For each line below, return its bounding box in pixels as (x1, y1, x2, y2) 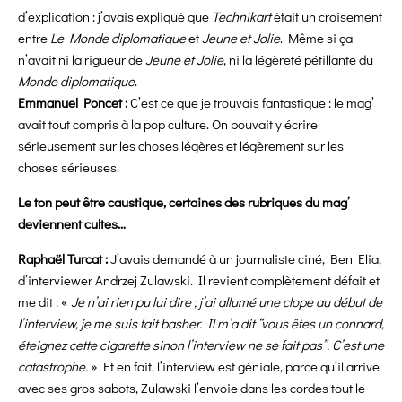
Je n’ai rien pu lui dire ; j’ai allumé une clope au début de (71, 293, 382, 311)
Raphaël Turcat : (18, 249, 110, 268)
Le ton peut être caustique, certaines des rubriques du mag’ (18, 193, 350, 212)
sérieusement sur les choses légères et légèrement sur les (18, 136, 344, 155)
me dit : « (18, 293, 71, 311)
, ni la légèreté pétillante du (223, 50, 373, 69)
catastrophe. (18, 357, 88, 376)
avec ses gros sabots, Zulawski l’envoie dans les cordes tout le (18, 379, 365, 398)
